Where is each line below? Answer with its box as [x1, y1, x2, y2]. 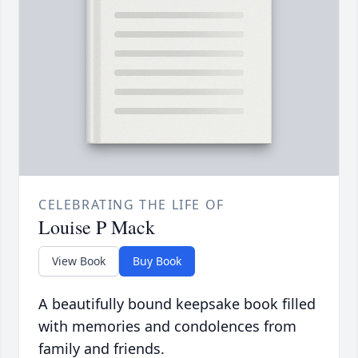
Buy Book [133, 253, 181, 269]
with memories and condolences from [38, 316, 296, 336]
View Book [52, 253, 105, 269]
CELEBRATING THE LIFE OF [38, 196, 225, 214]
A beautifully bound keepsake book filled [38, 294, 316, 314]
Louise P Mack [38, 214, 155, 241]
